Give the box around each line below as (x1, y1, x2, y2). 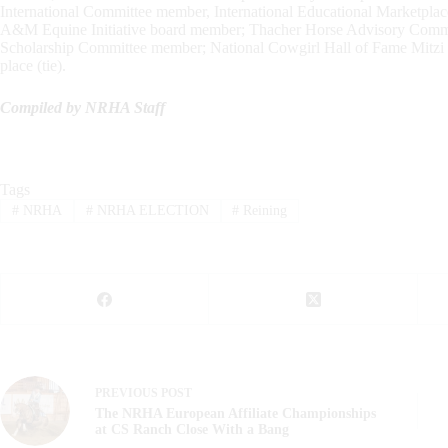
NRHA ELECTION (92, 203, 209, 219)
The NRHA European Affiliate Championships (95, 406, 376, 422)
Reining (239, 203, 288, 219)
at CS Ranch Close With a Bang (95, 422, 289, 438)
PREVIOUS (95, 386, 161, 401)
